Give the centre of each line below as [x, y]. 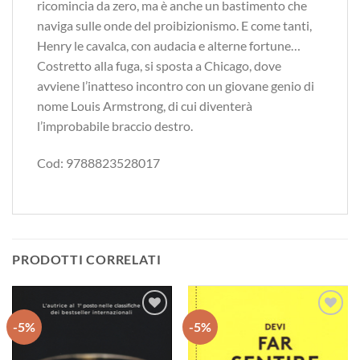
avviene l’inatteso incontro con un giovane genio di [176, 86]
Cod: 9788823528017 [98, 163]
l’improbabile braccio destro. [115, 126]
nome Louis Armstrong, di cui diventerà [145, 106]
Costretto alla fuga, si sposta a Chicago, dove [159, 66]
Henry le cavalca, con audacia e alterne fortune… [169, 46]
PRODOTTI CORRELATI [87, 260]
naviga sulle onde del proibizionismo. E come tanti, [174, 26]
